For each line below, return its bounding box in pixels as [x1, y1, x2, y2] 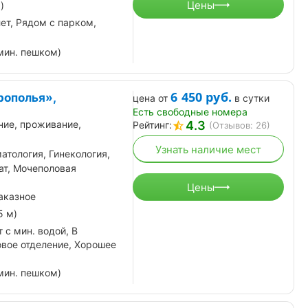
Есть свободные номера [133, 106, 247, 118]
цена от [133, 92, 168, 104]
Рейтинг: [133, 119, 172, 131]
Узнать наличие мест [155, 142, 261, 156]
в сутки [234, 92, 270, 104]
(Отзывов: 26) [209, 120, 270, 131]
